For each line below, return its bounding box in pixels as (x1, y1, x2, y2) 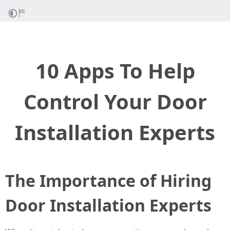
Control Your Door (23, 87, 207, 116)
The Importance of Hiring (5, 169, 212, 191)
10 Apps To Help (35, 56, 195, 85)
